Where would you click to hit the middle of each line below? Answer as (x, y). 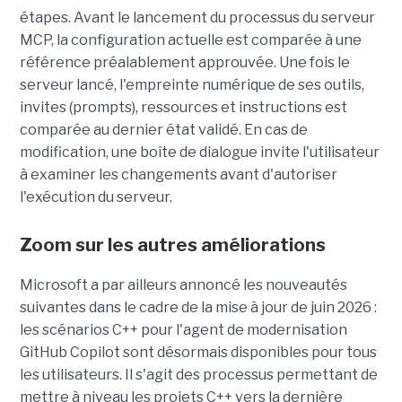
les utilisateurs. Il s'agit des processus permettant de (198, 374)
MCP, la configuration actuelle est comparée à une (190, 39)
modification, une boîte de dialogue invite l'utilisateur (199, 152)
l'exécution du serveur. (96, 197)
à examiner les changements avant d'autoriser (178, 174)
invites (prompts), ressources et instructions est (183, 107)
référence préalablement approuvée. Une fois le (184, 62)
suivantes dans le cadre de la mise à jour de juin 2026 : (198, 307)
